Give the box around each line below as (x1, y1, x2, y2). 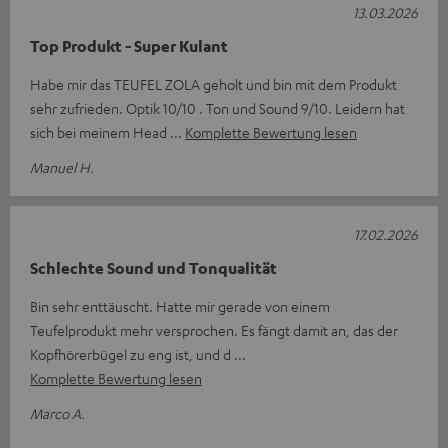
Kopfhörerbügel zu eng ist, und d (30, 344, 234, 363)
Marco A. (30, 403, 85, 422)
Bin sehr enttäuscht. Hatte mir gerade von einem (30, 296, 330, 315)
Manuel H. (30, 157, 94, 176)
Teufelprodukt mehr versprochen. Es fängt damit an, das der (30, 320, 398, 339)
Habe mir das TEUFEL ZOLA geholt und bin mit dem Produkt (30, 74, 397, 93)
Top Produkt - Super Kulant (30, 35, 228, 56)
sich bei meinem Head (30, 122, 170, 141)
